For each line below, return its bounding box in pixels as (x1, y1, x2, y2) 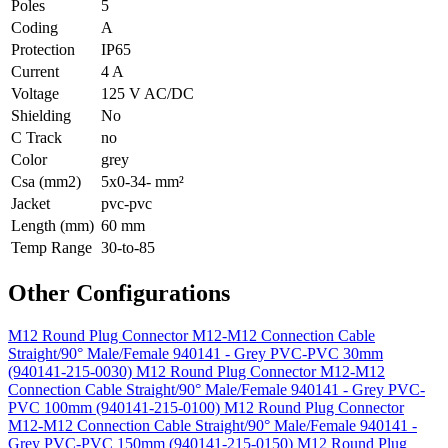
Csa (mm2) (11, 172, 81, 190)
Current (11, 62, 59, 80)
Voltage (11, 84, 59, 102)
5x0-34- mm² (101, 172, 184, 190)
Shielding (11, 106, 71, 124)
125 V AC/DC (101, 84, 194, 102)
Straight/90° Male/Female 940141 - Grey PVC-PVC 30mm (8, 344, 383, 362)
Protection (11, 40, 75, 58)
